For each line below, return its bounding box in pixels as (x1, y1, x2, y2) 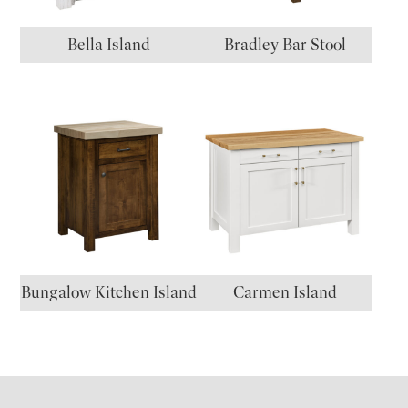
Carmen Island (232, 282, 337, 303)
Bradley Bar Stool (223, 35, 346, 56)
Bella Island (66, 35, 150, 56)
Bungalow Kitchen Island (20, 282, 197, 303)
